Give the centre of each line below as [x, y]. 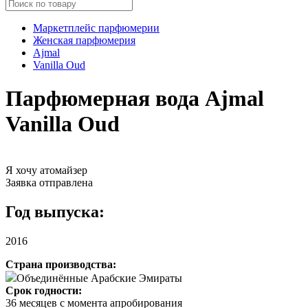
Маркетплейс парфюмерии [96, 27]
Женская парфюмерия [84, 40]
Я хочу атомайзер [46, 170]
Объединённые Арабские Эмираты [99, 278]
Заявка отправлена [49, 182]
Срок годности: [44, 290]
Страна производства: [61, 264]
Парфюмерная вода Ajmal [135, 99]
